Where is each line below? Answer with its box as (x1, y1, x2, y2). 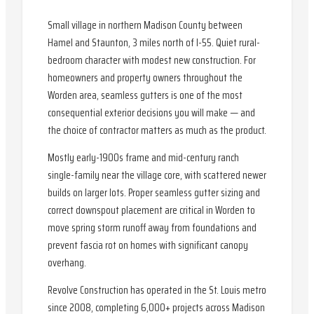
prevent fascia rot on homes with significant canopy (48, 237, 248, 254)
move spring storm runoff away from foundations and (48, 219, 257, 236)
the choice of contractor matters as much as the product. (48, 122, 266, 139)
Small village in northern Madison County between (48, 17, 243, 34)
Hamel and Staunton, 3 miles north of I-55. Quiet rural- (48, 34, 260, 51)
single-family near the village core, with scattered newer (48, 167, 266, 184)
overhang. (48, 254, 86, 271)
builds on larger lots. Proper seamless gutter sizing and (48, 184, 260, 201)
